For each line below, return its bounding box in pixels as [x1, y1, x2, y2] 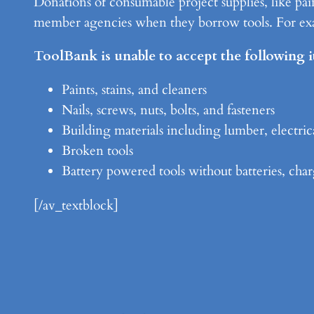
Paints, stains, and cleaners [62, 81, 207, 100]
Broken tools [62, 142, 133, 161]
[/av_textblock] [34, 196, 118, 214]
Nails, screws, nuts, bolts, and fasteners [62, 101, 275, 120]
